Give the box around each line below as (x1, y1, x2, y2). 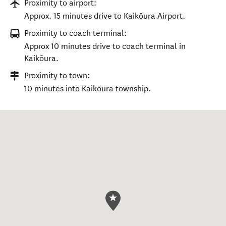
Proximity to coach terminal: (24, 28, 127, 38)
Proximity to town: (24, 71, 90, 80)
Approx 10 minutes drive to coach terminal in (24, 41, 186, 51)
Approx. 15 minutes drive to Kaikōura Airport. (24, 11, 185, 21)
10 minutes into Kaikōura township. (24, 84, 151, 93)
